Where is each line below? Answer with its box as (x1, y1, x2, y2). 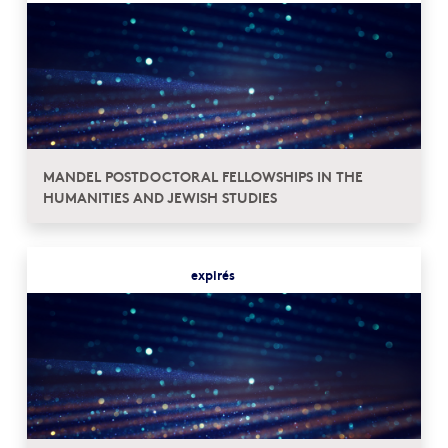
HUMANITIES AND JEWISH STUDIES (43, 186, 277, 207)
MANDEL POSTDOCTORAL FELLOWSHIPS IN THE (43, 165, 363, 186)
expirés (190, 264, 235, 283)
